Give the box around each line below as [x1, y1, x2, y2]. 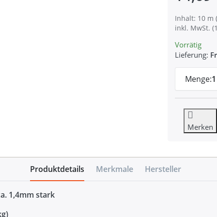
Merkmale [96, 164, 133, 175]
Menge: [185, 73, 212, 84]
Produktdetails [30, 164, 84, 175]
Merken [187, 122, 213, 132]
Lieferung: [174, 49, 208, 60]
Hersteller [145, 164, 181, 175]
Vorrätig [174, 39, 201, 49]
